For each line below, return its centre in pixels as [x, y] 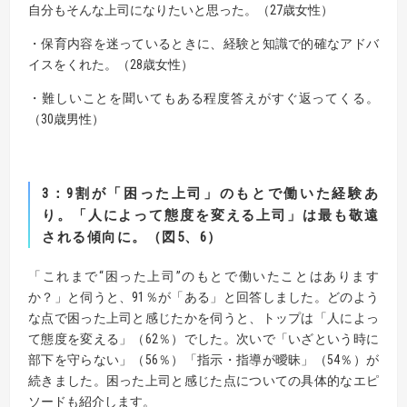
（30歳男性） [66, 119]
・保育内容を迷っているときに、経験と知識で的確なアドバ [203, 43]
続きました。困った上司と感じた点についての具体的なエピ [203, 380]
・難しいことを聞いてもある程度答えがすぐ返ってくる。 [203, 98]
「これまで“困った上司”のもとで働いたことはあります [203, 276]
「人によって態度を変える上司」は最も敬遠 [226, 215]
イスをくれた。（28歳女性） [111, 64]
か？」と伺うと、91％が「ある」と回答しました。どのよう [203, 297]
